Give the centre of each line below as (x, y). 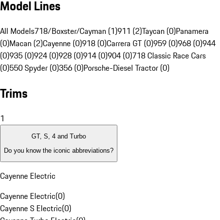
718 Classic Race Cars (169, 56)
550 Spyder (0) (34, 68)
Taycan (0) (159, 31)
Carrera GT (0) (130, 43)
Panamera (192, 31)
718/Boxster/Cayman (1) (76, 31)
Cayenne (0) (62, 43)
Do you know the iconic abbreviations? (59, 150)
